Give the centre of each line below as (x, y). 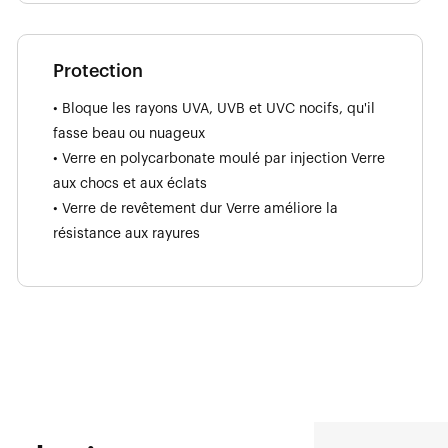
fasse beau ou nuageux (129, 133)
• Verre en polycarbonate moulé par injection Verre (219, 158)
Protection (98, 70)
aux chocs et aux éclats (130, 183)
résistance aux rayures (126, 233)
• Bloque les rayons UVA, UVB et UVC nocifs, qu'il (214, 108)
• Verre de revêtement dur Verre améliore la (195, 208)
